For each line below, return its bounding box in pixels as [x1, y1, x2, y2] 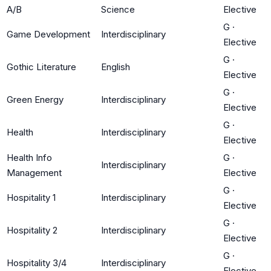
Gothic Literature [7, 60, 76, 73]
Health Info [7, 151, 52, 163]
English [101, 60, 130, 73]
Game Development [7, 28, 90, 40]
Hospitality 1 [7, 191, 56, 203]
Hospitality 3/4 [7, 256, 67, 269]
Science [101, 3, 135, 15]
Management [7, 166, 62, 178]
